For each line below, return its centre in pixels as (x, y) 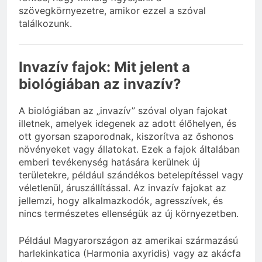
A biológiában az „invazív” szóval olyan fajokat (123, 110)
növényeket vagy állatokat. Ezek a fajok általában (129, 149)
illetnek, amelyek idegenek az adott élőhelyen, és (127, 123)
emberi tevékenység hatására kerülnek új (109, 162)
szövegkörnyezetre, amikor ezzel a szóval (112, 10)
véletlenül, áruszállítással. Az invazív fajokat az (123, 187)
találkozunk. (45, 23)
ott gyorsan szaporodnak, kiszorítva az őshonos (126, 136)
